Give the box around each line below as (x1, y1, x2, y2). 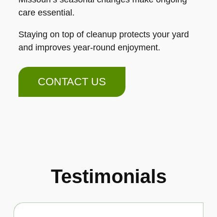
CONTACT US (38, 75, 106, 88)
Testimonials (50, 165, 167, 187)
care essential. (18, 7, 75, 17)
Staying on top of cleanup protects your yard (18, 29, 189, 39)
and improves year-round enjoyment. (18, 42, 160, 52)
